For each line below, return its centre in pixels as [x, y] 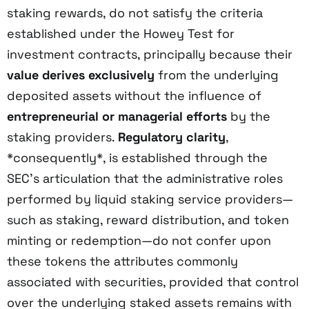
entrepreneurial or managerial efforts [117, 116]
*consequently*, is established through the [137, 157]
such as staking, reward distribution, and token [148, 219]
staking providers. [62, 137]
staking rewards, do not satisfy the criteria [135, 12]
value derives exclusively [81, 74]
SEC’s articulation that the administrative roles [145, 178]
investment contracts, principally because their [150, 54]
